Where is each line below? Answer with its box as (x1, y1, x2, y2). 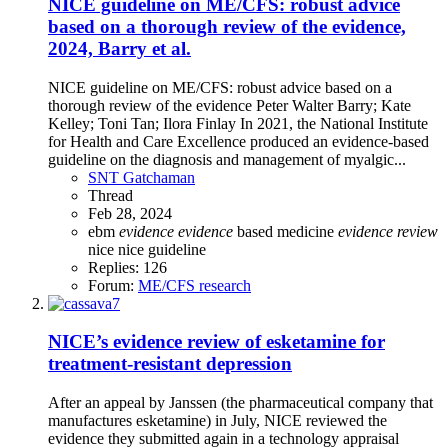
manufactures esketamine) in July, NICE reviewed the (48, 412, 387, 430)
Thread (88, 186, 133, 204)
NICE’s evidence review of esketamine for (48, 331, 385, 353)
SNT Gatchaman (88, 168, 195, 186)
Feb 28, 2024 (88, 204, 172, 222)
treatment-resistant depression (48, 353, 292, 375)
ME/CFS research (138, 276, 251, 294)
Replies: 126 (88, 258, 167, 276)
